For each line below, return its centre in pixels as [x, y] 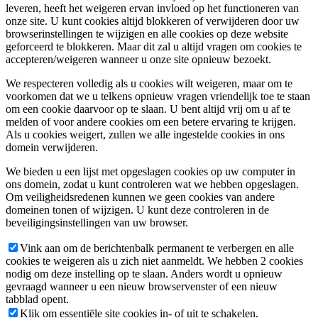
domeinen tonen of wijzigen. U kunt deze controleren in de [137, 210]
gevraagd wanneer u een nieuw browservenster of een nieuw [142, 287]
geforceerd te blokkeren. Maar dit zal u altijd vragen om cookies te [154, 47]
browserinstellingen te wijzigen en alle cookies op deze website [147, 34]
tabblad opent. [37, 300]
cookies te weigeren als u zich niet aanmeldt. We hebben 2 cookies [154, 261]
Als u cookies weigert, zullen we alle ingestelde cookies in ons [145, 135]
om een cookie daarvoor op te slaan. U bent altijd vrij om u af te [148, 109]
